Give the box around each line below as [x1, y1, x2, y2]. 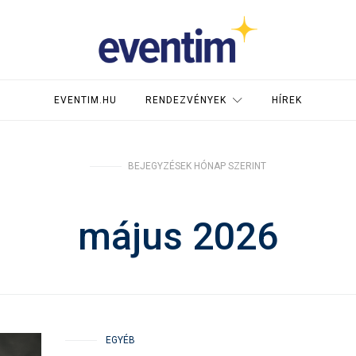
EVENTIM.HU [54, 95, 117, 106]
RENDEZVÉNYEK [145, 95, 226, 106]
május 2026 [78, 214, 278, 259]
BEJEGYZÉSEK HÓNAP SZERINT [128, 161, 266, 172]
